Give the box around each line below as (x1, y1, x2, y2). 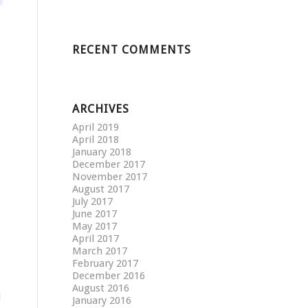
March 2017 (72, 245, 128, 257)
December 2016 (72, 269, 146, 282)
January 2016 (72, 294, 132, 307)
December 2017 (72, 158, 146, 170)
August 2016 (72, 282, 130, 294)
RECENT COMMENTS (72, 43, 192, 56)
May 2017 (72, 220, 118, 232)
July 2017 (72, 195, 113, 208)
